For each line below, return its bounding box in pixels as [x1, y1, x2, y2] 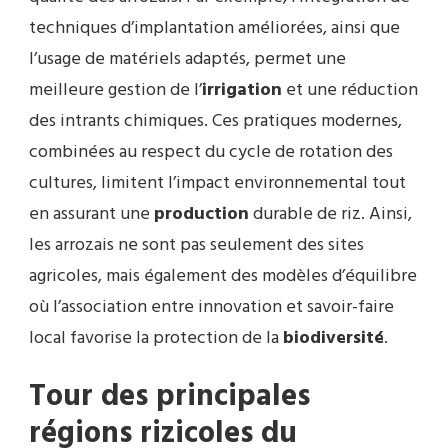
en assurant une [29, 199, 154, 229]
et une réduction [282, 75, 418, 105]
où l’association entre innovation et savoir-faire [29, 292, 394, 322]
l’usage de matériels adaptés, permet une [29, 44, 346, 74]
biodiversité [283, 323, 384, 353]
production [154, 199, 249, 229]
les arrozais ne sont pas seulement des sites [29, 230, 364, 260]
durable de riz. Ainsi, [249, 199, 412, 229]
